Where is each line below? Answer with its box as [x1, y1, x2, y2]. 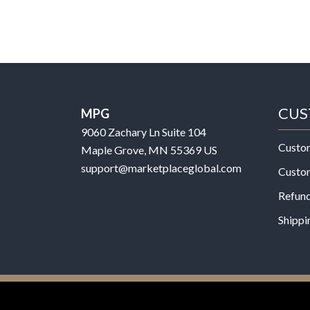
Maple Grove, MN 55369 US [81, 143, 217, 156]
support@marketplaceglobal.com [81, 161, 241, 174]
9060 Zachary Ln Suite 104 [81, 125, 206, 138]
